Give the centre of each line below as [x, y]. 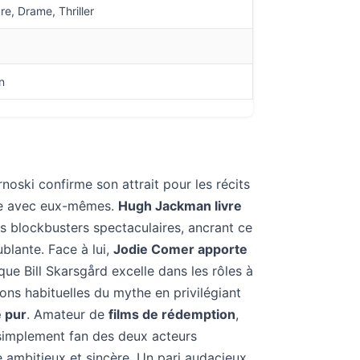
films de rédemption [172, 314]
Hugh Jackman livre [180, 206]
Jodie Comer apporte [180, 249]
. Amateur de [67, 314]
